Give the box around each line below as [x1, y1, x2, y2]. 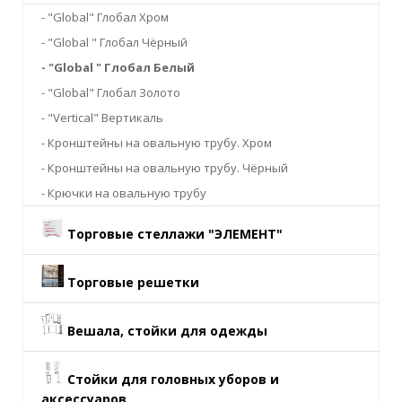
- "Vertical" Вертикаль [41, 109, 163, 126]
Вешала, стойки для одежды [67, 322, 267, 339]
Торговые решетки [67, 274, 199, 291]
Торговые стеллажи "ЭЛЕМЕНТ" [67, 225, 283, 242]
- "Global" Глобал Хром [41, 9, 169, 25]
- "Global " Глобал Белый [41, 59, 195, 75]
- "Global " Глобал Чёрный [41, 34, 188, 50]
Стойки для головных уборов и [67, 371, 279, 388]
